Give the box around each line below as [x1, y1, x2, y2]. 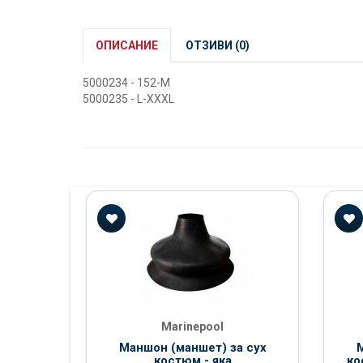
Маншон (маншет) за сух [118, 340, 267, 356]
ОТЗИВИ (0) [186, 39, 250, 53]
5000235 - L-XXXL [83, 92, 174, 106]
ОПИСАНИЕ [96, 39, 158, 53]
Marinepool [161, 320, 224, 334]
